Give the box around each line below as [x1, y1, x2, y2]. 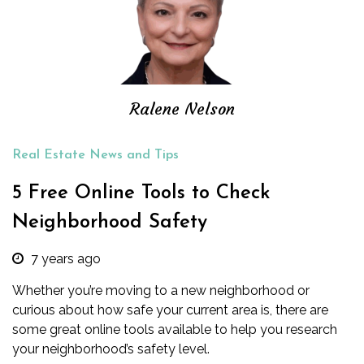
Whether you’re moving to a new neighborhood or [12, 283, 310, 298]
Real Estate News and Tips [12, 149, 179, 162]
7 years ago [31, 251, 101, 266]
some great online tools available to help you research [12, 322, 337, 337]
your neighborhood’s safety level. [12, 341, 210, 357]
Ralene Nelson [129, 98, 235, 119]
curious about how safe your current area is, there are [12, 302, 328, 318]
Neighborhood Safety [12, 213, 207, 232]
